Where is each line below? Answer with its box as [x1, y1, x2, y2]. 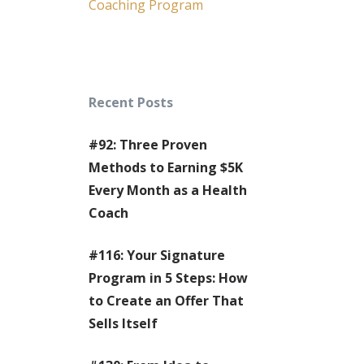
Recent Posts [88, 93, 173, 111]
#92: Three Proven [88, 136, 207, 154]
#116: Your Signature [88, 246, 225, 264]
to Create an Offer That [88, 292, 244, 310]
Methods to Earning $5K [88, 158, 243, 176]
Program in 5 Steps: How [88, 269, 248, 287]
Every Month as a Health [88, 181, 247, 199]
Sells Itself [88, 314, 158, 332]
